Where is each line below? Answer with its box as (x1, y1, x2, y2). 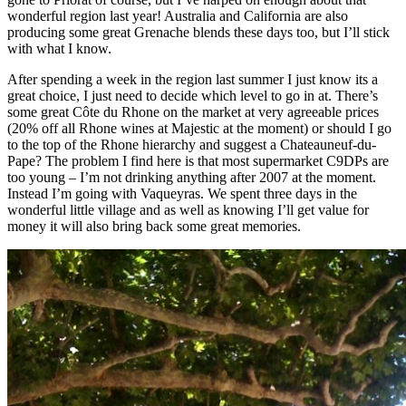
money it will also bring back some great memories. (7, 217, 301, 234)
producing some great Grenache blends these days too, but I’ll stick (7, 24, 390, 40)
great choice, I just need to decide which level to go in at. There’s (7, 87, 378, 103)
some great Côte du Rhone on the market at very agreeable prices (7, 103, 379, 120)
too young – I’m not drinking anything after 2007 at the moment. (7, 169, 376, 185)
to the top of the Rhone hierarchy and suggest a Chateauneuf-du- (7, 136, 376, 152)
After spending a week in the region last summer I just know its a (7, 71, 378, 87)
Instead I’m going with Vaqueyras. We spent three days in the (7, 185, 357, 201)
